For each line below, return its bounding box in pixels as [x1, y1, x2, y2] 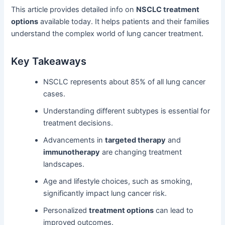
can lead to [154, 206, 194, 215]
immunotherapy [43, 148, 100, 157]
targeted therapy [105, 136, 166, 145]
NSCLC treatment [136, 5, 200, 15]
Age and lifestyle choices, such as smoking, [43, 177, 193, 186]
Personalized [43, 206, 89, 215]
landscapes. [43, 160, 85, 169]
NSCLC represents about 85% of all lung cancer [43, 77, 206, 87]
